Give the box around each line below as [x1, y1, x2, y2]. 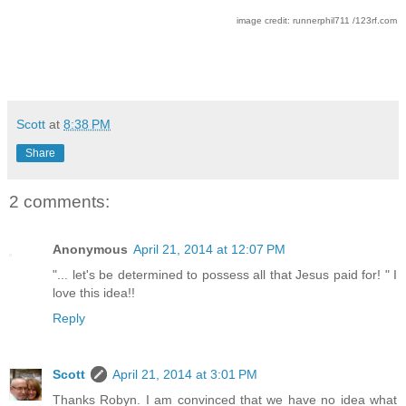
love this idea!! [53, 285, 135, 300]
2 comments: [9, 192, 110, 212]
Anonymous [53, 241, 128, 256]
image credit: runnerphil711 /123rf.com [237, 15, 397, 26]
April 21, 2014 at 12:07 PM [133, 241, 285, 256]
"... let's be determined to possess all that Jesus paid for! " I [53, 266, 397, 282]
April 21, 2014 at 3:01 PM [112, 366, 257, 382]
